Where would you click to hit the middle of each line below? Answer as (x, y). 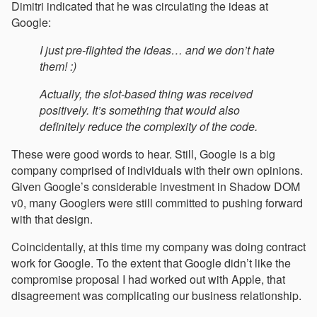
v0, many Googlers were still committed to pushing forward (157, 203)
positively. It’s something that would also (140, 110)
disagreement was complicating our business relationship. (156, 296)
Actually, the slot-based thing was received (146, 94)
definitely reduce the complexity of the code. (149, 127)
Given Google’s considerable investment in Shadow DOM (156, 187)
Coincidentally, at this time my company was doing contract (158, 247)
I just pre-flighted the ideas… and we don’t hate (157, 50)
